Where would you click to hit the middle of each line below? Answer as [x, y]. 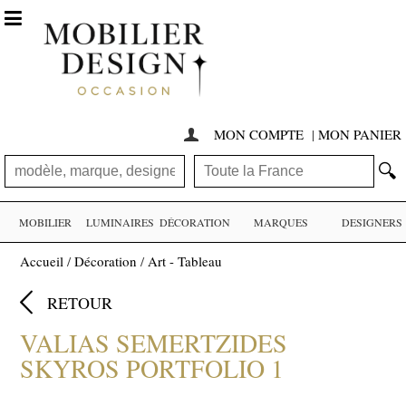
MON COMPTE [261, 135]
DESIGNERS [372, 222]
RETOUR [80, 303]
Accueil [42, 261]
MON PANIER [360, 135]
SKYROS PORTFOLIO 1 [152, 368]
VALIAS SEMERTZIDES [154, 343]
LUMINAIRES [120, 222]
